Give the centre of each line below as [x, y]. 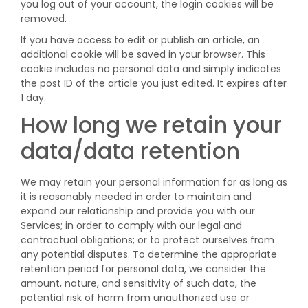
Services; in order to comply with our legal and [131, 225]
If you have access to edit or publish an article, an [140, 40]
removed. [44, 19]
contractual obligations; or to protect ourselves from [147, 240]
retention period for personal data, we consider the [143, 269]
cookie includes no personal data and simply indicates [151, 69]
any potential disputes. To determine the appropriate [149, 254]
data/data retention [130, 151]
